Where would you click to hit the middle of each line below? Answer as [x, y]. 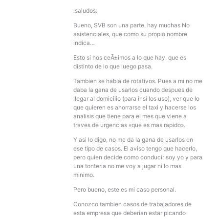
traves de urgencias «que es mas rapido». [129, 125]
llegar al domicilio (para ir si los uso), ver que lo [136, 98]
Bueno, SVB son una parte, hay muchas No [131, 25]
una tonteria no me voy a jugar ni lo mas [127, 166]
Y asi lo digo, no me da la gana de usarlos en [133, 139]
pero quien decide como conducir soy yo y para [138, 157]
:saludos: [85, 10]
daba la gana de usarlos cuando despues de [133, 89]
